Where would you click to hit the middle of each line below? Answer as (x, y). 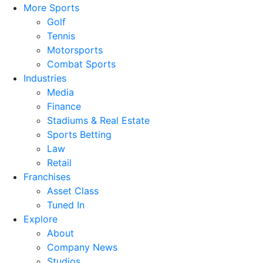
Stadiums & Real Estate (98, 120)
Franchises (47, 176)
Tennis (61, 36)
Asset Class (73, 190)
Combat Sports (81, 64)
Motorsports (75, 50)
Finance (64, 106)
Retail (59, 162)
